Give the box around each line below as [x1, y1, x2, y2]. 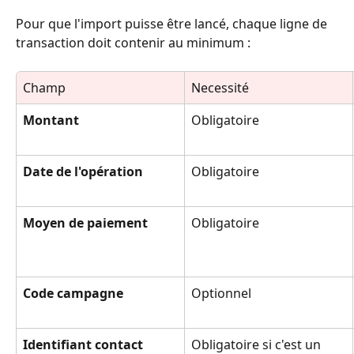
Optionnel [191, 284, 251, 303]
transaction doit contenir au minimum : [16, 34, 250, 52]
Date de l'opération [23, 163, 143, 181]
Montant [23, 111, 79, 130]
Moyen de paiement [23, 214, 148, 232]
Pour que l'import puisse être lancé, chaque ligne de [16, 15, 330, 33]
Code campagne [23, 284, 123, 303]
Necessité [191, 79, 249, 97]
